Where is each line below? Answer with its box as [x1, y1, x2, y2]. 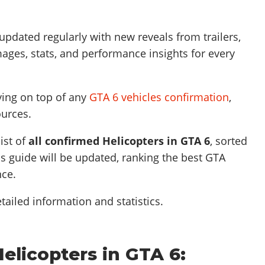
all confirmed [28, 133, 102, 148]
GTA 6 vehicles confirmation [89, 89, 229, 104]
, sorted [209, 133, 247, 148]
